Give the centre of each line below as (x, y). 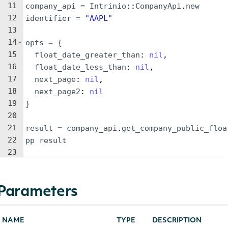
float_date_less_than (80, 67)
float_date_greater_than (87, 55)
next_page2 (58, 92)
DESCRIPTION (177, 221)
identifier (48, 18)
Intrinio (108, 6)
